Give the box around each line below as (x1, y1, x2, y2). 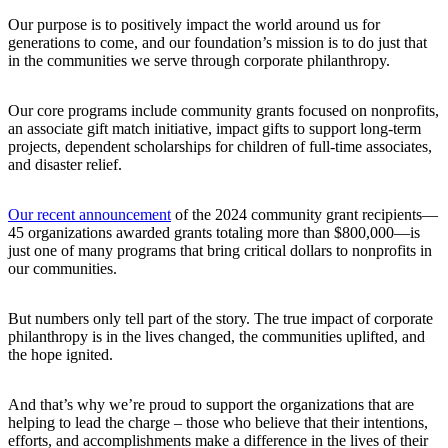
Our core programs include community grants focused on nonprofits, (8, 101, 439, 119)
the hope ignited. (8, 345, 113, 363)
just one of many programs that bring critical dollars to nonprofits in (8, 241, 432, 259)
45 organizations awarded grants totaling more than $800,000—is (8, 223, 420, 241)
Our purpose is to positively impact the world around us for (8, 15, 380, 33)
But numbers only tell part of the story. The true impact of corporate (8, 309, 433, 327)
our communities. (8, 259, 117, 277)
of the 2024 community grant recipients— (171, 205, 438, 223)
